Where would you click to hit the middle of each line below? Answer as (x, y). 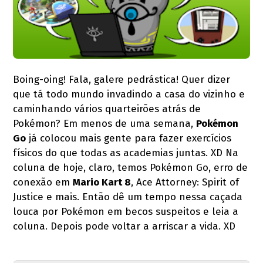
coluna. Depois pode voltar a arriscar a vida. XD (124, 226)
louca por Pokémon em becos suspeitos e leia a (126, 211)
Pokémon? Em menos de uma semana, (105, 123)
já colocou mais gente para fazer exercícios (129, 138)
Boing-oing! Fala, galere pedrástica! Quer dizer (122, 79)
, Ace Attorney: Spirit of (185, 182)
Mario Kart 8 (102, 182)
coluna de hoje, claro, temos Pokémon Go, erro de (131, 167)
